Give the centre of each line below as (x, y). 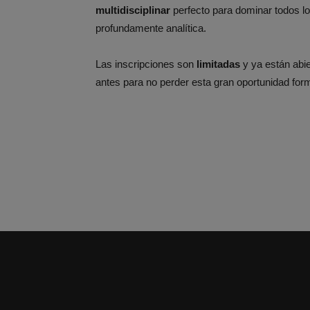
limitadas (218, 64)
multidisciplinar (133, 10)
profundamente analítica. (152, 28)
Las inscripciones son (146, 64)
